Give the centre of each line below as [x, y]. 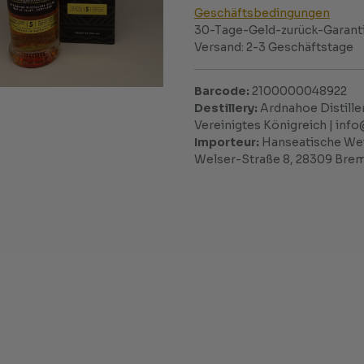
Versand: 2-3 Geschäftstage [274, 47]
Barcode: [223, 91]
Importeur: [228, 142]
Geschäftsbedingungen [262, 13]
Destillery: [227, 108]
